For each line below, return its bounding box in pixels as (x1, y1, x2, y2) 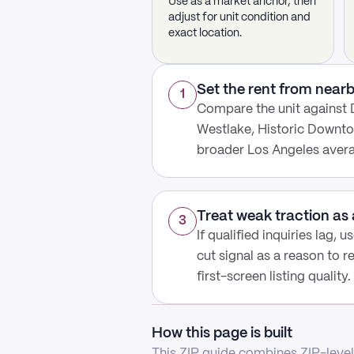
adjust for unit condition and (168, 12, 311, 23)
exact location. (168, 28, 242, 39)
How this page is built (152, 326, 292, 341)
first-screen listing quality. (197, 271, 351, 283)
